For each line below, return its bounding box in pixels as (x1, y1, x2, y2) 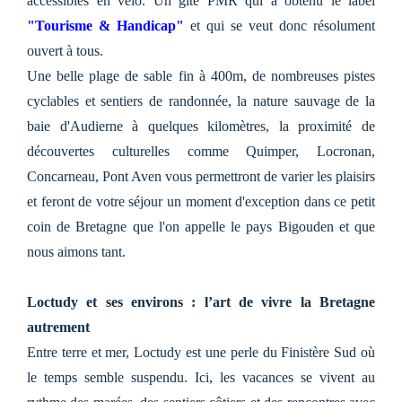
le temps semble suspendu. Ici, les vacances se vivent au (27, 369, 375, 385)
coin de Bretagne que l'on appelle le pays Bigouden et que (27, 218, 375, 234)
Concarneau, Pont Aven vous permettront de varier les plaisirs (27, 168, 375, 184)
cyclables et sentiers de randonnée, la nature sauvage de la (27, 92, 375, 109)
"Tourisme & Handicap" (27, 17, 184, 33)
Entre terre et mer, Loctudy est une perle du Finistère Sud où (27, 344, 375, 360)
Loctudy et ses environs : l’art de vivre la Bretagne (27, 293, 375, 310)
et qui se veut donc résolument (184, 17, 375, 33)
